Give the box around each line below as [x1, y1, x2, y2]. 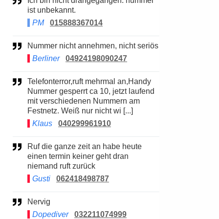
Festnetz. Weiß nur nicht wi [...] [27, 107, 133, 115]
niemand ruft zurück [27, 162, 95, 170]
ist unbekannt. [27, 6, 76, 14]
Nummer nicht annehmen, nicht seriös [33, 42, 158, 50]
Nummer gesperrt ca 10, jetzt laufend [27, 87, 154, 95]
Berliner [32, 54, 62, 63]
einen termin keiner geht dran [27, 152, 129, 160]
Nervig [33, 197, 50, 206]
